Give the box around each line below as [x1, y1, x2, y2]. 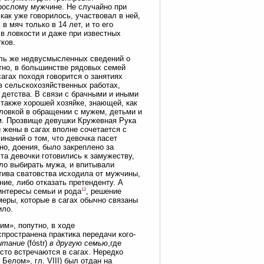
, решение [86, 187, 121, 196]
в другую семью [49, 239, 108, 247]
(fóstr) [25, 239, 49, 247]
